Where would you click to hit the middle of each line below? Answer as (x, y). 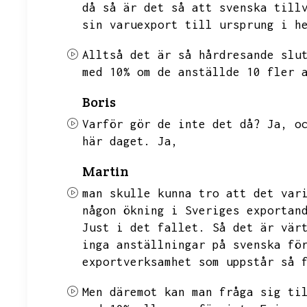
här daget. (116, 141)
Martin (106, 171)
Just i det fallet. (144, 228)
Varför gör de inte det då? (171, 124)
